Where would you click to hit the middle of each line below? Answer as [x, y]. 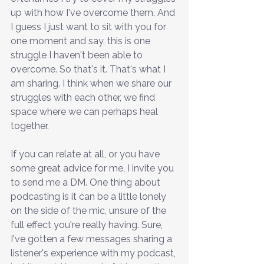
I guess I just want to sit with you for [90, 27]
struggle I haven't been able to [78, 55]
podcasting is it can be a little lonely [90, 196]
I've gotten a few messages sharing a [93, 239]
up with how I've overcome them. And [94, 12]
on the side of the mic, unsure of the [90, 210]
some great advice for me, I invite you [93, 168]
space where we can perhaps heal [85, 111]
